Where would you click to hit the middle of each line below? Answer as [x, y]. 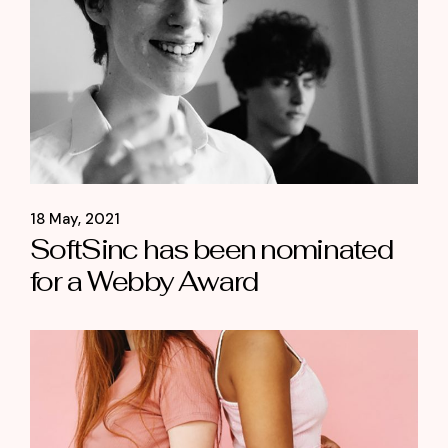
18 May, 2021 [75, 219]
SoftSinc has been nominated [211, 250]
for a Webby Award [144, 282]
